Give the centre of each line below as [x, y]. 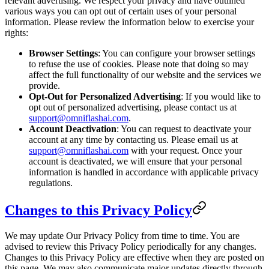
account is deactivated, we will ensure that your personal [135, 161]
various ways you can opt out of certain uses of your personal [121, 11]
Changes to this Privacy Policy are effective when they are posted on [134, 257]
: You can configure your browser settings [177, 53]
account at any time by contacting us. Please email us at [133, 139]
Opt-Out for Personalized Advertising [105, 96]
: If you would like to [221, 96]
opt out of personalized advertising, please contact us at [133, 107]
